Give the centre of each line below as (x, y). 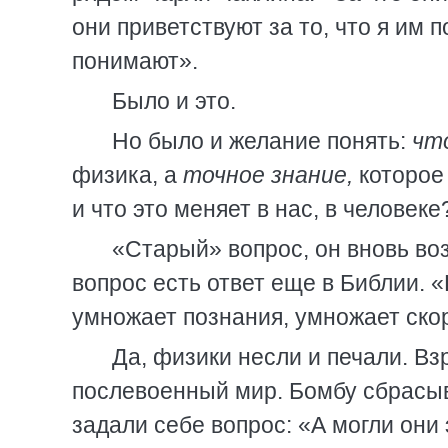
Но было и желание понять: (262, 141)
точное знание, (268, 175)
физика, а (127, 175)
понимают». (135, 61)
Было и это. (174, 101)
